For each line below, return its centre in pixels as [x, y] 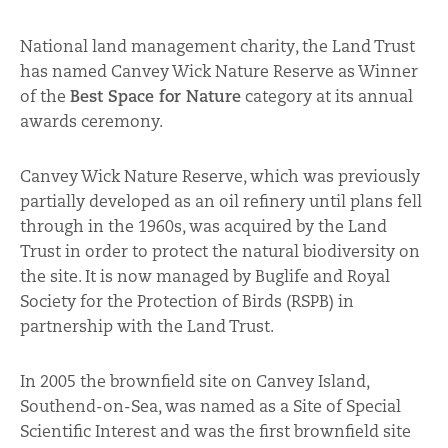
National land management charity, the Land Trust [217, 46]
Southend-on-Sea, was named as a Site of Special [210, 406]
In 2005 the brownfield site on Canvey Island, [194, 381]
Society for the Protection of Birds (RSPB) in [187, 301]
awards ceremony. [91, 121]
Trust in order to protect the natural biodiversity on [220, 251]
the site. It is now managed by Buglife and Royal [205, 276]
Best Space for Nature [155, 96]
